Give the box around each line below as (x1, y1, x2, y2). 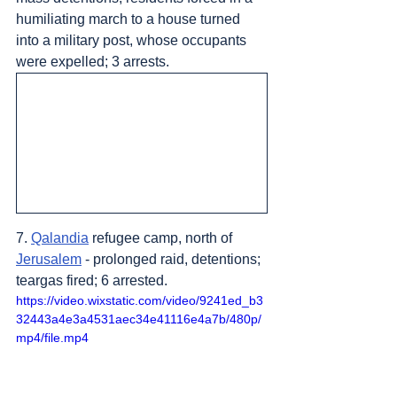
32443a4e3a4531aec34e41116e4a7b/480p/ (16, 311, 261, 326)
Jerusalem (16, 251, 82, 267)
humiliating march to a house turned (16, 11, 244, 27)
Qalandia (31, 230, 89, 245)
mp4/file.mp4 (16, 330, 89, 345)
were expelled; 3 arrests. (16, 53, 169, 69)
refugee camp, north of (89, 230, 236, 245)
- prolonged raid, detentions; (82, 251, 264, 267)
